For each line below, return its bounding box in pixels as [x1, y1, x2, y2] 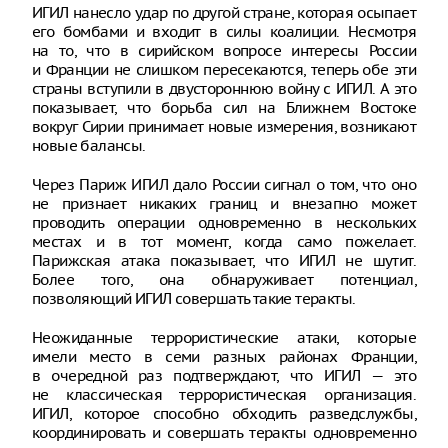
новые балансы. [32, 136, 146, 155]
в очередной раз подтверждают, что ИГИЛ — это [32, 366, 416, 385]
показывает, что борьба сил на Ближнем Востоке [32, 98, 416, 117]
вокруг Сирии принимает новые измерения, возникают [32, 117, 416, 136]
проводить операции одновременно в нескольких [32, 213, 416, 232]
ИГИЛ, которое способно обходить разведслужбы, [32, 404, 416, 423]
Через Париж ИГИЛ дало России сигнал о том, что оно [32, 175, 416, 194]
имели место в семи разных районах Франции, [32, 347, 416, 366]
